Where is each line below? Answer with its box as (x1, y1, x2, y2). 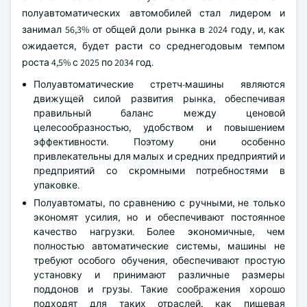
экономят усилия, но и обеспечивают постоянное (34, 211, 285, 223)
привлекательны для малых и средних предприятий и (34, 150, 285, 162)
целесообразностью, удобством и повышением (34, 121, 285, 134)
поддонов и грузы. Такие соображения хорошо (34, 283, 285, 295)
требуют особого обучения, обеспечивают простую (34, 254, 285, 267)
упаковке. (34, 179, 79, 191)
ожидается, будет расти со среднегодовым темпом (22, 40, 285, 52)
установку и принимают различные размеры (34, 269, 285, 281)
